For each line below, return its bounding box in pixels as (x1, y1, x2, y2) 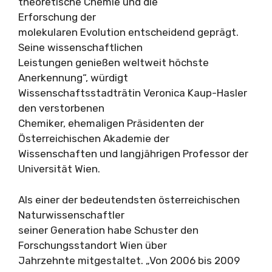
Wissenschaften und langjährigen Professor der (18, 148, 248, 160)
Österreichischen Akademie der (18, 132, 169, 144)
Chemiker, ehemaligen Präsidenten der (18, 117, 204, 129)
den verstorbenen (18, 102, 104, 114)
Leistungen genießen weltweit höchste (18, 56, 209, 69)
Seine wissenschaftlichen (18, 41, 143, 53)
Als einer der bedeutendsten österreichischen (18, 193, 240, 206)
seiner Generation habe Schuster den (18, 223, 199, 236)
